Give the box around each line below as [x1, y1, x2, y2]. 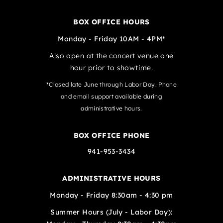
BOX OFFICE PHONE [73, 131, 150, 140]
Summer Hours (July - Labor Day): [50, 208, 173, 217]
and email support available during [60, 93, 163, 100]
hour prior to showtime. [70, 63, 153, 72]
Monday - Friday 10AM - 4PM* [58, 34, 165, 43]
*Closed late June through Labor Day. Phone [46, 81, 177, 88]
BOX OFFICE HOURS [73, 17, 150, 26]
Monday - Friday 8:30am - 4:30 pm [50, 191, 173, 200]
